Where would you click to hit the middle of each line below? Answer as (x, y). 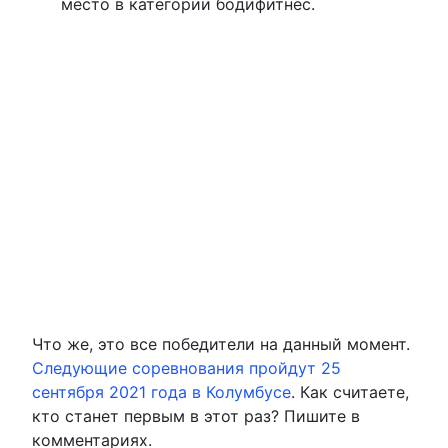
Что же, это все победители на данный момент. (221, 343)
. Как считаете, (350, 391)
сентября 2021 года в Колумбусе (161, 391)
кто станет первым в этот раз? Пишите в (196, 415)
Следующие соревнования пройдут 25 (186, 367)
